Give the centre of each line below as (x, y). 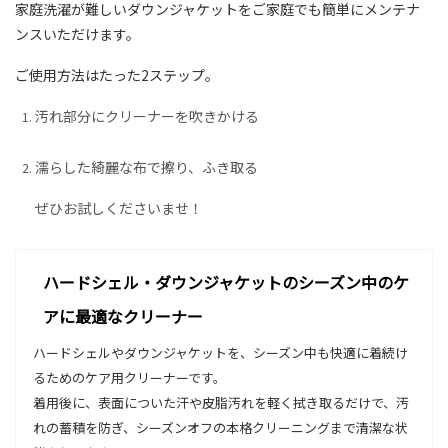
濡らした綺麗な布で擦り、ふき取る (146, 166)
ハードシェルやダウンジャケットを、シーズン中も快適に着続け (220, 353)
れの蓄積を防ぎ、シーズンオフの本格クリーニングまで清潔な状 (220, 428)
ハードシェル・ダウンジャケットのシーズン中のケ (225, 282)
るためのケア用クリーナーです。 (129, 378)
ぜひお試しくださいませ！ (119, 207)
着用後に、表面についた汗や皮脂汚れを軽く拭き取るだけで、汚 (220, 403)
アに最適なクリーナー (122, 316)
